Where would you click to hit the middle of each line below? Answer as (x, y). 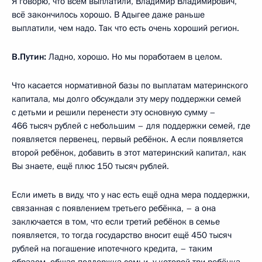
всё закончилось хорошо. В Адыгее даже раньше (108, 14)
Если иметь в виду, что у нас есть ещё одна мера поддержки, (131, 194)
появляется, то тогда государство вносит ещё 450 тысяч (122, 235)
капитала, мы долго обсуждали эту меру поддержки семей (126, 99)
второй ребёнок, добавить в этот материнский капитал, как (129, 152)
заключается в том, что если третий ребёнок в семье (116, 221)
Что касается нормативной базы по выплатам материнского (130, 85)
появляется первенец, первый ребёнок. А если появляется (127, 139)
